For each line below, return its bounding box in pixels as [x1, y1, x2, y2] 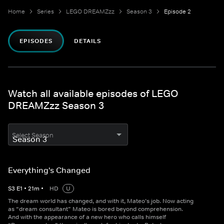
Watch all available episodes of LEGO [8, 87, 178, 100]
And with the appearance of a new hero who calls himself [8, 213, 166, 221]
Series [37, 7, 54, 16]
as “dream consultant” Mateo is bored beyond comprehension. [8, 205, 183, 213]
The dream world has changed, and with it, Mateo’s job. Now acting [8, 197, 193, 205]
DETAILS [73, 37, 101, 45]
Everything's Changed [8, 165, 90, 175]
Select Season [12, 131, 53, 140]
